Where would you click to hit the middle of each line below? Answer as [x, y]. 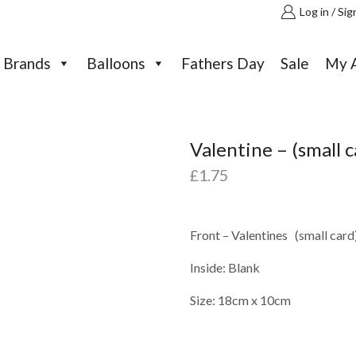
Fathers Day [223, 63]
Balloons [116, 63]
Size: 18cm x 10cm [240, 300]
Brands [27, 63]
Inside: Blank [225, 267]
